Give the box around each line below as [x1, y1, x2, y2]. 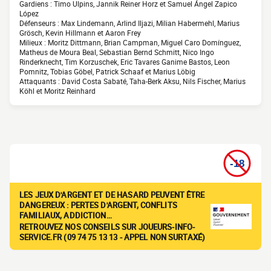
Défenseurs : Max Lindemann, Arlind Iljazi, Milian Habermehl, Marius [19, 18, 240, 28]
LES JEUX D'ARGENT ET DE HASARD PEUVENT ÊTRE [19, 189, 205, 201]
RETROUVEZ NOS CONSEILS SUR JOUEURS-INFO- [19, 221, 195, 233]
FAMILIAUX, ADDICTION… [19, 210, 112, 221]
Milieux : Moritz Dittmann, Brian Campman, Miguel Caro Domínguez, [19, 38, 241, 48]
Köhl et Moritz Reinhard [19, 86, 96, 96]
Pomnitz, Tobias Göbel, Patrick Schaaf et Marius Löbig [19, 67, 195, 77]
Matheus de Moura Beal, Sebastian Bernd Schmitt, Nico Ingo [19, 47, 214, 57]
